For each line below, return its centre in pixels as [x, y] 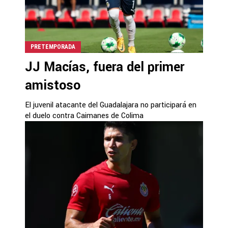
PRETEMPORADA [53, 47]
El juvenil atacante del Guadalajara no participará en [111, 105]
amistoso [53, 85]
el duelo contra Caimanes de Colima [84, 116]
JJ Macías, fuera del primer [105, 67]
